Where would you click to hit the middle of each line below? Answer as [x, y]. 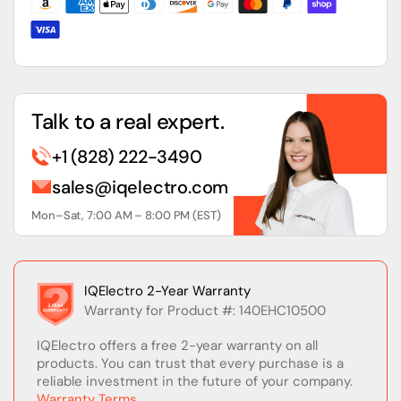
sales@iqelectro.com [141, 187]
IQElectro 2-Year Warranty [167, 290]
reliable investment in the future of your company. [195, 381]
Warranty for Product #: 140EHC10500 [205, 310]
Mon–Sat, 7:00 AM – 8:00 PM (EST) [126, 215]
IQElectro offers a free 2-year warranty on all [177, 345]
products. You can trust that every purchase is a [190, 363]
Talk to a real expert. [128, 121]
